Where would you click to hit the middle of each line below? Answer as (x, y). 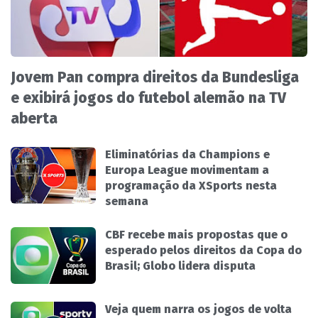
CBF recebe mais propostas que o (196, 235)
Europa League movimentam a (187, 170)
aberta (34, 119)
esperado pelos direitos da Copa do (203, 251)
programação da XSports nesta (191, 186)
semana (127, 202)
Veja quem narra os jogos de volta (198, 309)
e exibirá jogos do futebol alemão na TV (148, 98)
